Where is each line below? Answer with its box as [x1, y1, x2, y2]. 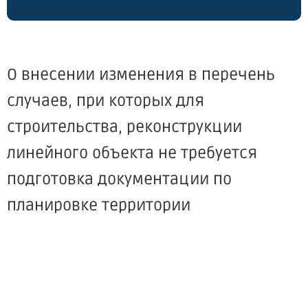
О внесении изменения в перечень [7, 65, 275, 85]
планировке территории [7, 196, 190, 215]
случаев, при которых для [7, 91, 204, 111]
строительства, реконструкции [7, 118, 242, 137]
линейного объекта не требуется [7, 144, 257, 163]
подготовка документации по [7, 170, 232, 189]
